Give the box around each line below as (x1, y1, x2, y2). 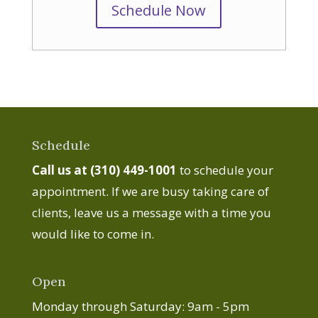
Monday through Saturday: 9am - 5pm (31, 298, 249, 315)
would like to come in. (31, 226, 154, 242)
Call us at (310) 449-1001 (31, 162, 177, 178)
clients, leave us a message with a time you (31, 204, 271, 221)
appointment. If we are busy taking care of (31, 183, 269, 199)
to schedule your (176, 162, 273, 178)
